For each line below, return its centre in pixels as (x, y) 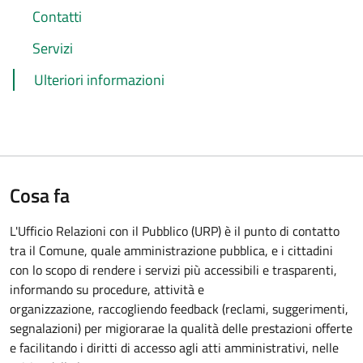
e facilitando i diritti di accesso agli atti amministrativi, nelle (174, 348)
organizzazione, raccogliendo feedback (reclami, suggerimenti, (179, 309)
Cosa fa (40, 195)
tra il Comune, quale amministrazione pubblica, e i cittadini (171, 250)
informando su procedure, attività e (107, 289)
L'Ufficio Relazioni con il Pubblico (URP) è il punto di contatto (175, 231)
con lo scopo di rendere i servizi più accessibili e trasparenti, (173, 270)
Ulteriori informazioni (99, 80)
